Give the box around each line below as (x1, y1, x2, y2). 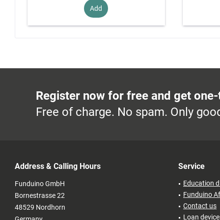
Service (178, 162, 205, 171)
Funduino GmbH (15, 180, 65, 188)
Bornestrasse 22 (15, 192, 65, 200)
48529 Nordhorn (15, 203, 65, 212)
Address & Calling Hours (15, 162, 101, 171)
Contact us (183, 202, 217, 210)
